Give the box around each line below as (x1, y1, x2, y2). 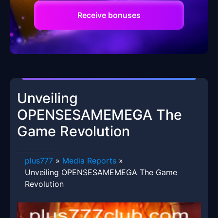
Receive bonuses (77, 10, 141, 20)
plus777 (25, 156, 53, 166)
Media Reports (62, 156, 116, 166)
